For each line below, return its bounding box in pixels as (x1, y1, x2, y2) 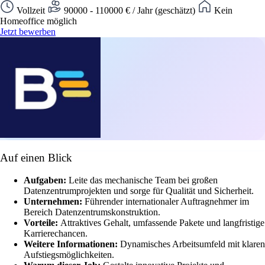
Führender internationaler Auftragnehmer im (85, 196, 249, 207)
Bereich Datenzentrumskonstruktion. (24, 207, 160, 218)
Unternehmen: (24, 196, 85, 207)
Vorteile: (24, 218, 60, 228)
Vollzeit (14, 5, 47, 15)
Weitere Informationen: (24, 239, 120, 250)
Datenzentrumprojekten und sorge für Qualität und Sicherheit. (24, 186, 254, 196)
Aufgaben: (24, 175, 69, 186)
